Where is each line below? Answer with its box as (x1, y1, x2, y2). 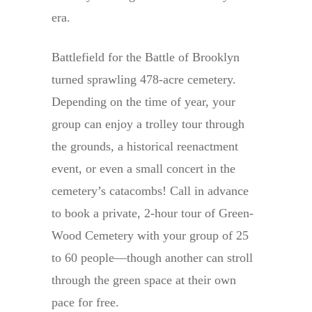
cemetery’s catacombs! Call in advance (52, 184, 249, 198)
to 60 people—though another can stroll (52, 251, 253, 265)
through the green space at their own (52, 273, 236, 288)
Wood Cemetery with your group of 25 (52, 228, 249, 243)
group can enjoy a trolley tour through (52, 117, 244, 132)
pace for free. (52, 295, 119, 310)
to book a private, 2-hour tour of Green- (52, 206, 253, 221)
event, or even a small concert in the (52, 162, 235, 176)
